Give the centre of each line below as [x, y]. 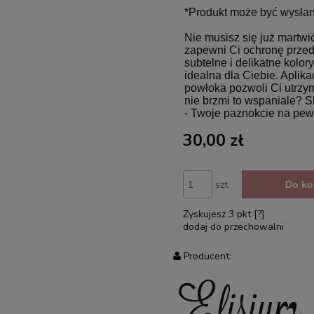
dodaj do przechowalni [233, 226]
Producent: [207, 256]
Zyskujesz [205, 214]
